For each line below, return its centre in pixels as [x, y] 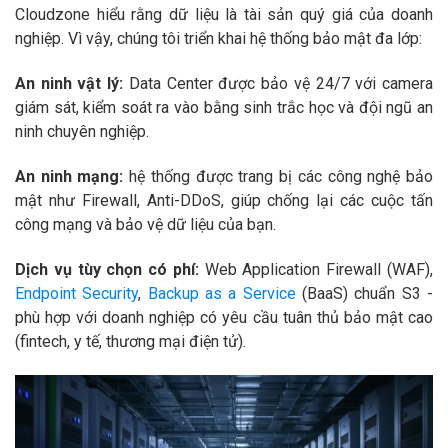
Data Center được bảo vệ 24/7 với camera [278, 84]
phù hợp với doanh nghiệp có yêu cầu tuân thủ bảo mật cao [224, 317]
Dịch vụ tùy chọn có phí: [107, 269]
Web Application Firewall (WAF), [316, 269]
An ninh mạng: [69, 177]
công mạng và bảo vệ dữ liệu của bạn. [145, 225]
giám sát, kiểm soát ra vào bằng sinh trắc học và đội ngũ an [224, 108]
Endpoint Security [77, 293]
